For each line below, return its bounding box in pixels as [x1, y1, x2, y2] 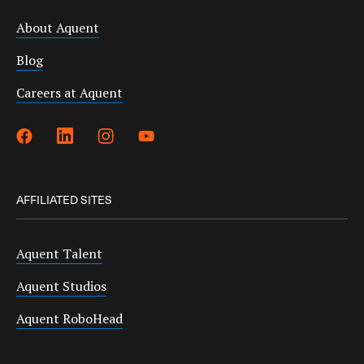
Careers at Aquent [16, 83, 123, 102]
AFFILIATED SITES [16, 191, 113, 207]
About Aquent [16, 18, 99, 37]
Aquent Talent [16, 244, 102, 262]
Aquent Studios [16, 276, 106, 295]
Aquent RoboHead [16, 309, 123, 327]
